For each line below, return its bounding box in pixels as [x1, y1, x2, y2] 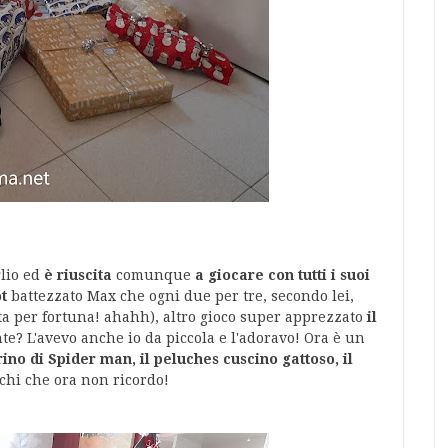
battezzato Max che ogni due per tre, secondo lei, [7, 288, 354, 304]
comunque [112, 267, 195, 283]
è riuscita [44, 267, 112, 283]
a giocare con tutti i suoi [195, 267, 370, 283]
